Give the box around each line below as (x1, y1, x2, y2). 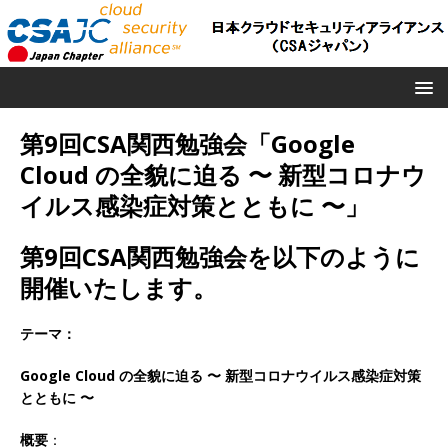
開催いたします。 (20, 270, 217, 304)
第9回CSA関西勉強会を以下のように (20, 239, 420, 273)
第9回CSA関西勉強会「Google (20, 126, 355, 160)
